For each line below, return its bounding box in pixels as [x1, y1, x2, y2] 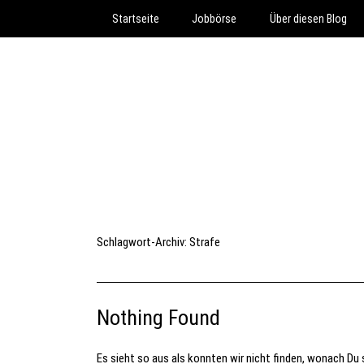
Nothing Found [96, 305, 220, 330]
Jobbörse [192, 12, 237, 25]
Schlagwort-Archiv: [96, 235, 189, 250]
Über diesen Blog [269, 12, 347, 25]
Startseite [111, 12, 159, 25]
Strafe [188, 235, 220, 250]
